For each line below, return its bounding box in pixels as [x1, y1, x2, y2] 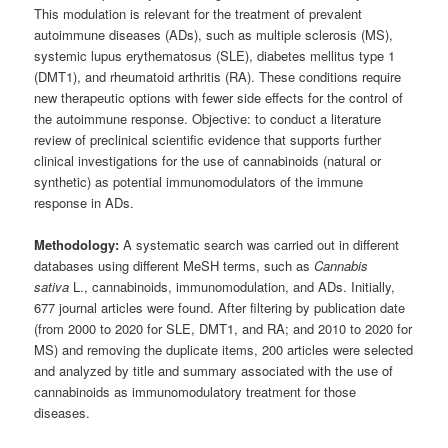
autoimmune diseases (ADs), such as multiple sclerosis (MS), [34, 25, 394, 45]
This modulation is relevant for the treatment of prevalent [34, 4, 363, 24]
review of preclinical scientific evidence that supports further [34, 130, 382, 150]
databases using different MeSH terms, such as [34, 256, 315, 276]
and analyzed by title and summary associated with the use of [34, 361, 394, 381]
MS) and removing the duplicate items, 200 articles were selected [34, 340, 414, 360]
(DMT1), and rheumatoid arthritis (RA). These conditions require [34, 67, 402, 87]
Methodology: [34, 235, 120, 255]
